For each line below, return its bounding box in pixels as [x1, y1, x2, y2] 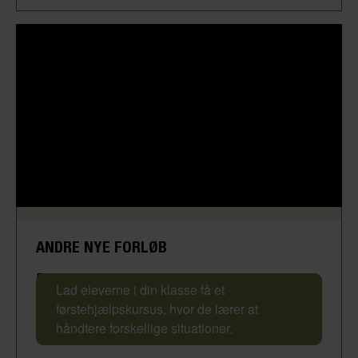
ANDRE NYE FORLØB [36, 237, 167, 256]
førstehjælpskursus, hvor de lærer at [56, 300, 258, 318]
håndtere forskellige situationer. [56, 319, 233, 337]
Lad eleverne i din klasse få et [56, 280, 225, 299]
